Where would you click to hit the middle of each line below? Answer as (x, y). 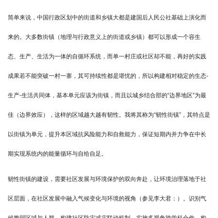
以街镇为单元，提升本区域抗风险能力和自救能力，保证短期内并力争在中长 (107, 135)
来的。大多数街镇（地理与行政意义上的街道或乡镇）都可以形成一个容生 (104, 37)
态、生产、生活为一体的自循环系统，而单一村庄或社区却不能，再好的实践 (107, 57)
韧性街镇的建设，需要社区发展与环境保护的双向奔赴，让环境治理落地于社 (107, 179)
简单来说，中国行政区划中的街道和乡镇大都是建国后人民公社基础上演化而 (107, 18)
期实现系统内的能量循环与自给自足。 (57, 154)
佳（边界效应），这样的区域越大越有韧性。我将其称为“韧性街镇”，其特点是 (109, 115)
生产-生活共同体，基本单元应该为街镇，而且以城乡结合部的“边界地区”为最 (107, 96)
